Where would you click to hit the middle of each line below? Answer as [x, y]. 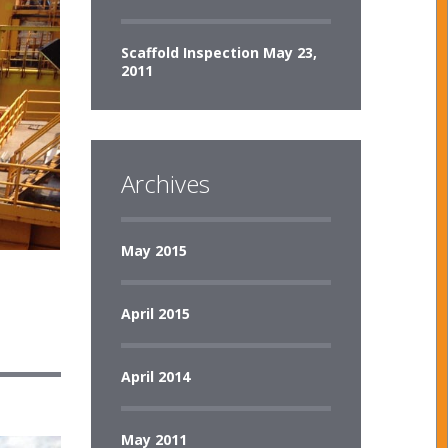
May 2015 [153, 250]
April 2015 [155, 313]
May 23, [289, 52]
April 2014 [155, 376]
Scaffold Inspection [189, 52]
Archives [165, 183]
